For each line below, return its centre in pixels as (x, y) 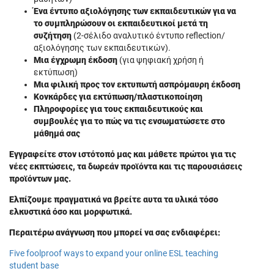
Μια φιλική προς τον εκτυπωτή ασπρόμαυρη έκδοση (137, 84)
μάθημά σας (57, 133)
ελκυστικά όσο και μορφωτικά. (71, 212)
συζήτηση (54, 35)
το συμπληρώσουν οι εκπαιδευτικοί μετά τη (121, 23)
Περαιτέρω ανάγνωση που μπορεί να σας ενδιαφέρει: (115, 232)
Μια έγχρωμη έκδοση (76, 60)
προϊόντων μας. (40, 179)
